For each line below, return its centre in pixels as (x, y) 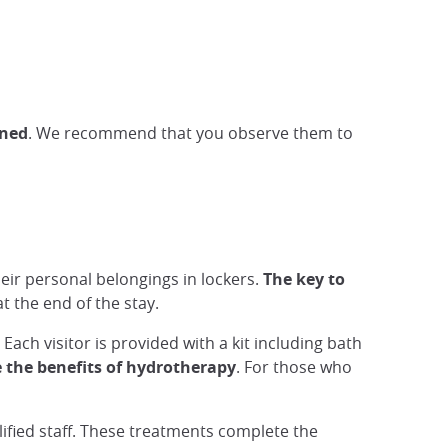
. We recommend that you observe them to (190, 133)
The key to (304, 279)
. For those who (294, 367)
